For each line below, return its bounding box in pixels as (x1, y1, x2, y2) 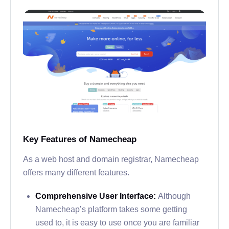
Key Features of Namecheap (23, 134, 136, 144)
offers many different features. (23, 168, 129, 176)
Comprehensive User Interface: (35, 191, 158, 200)
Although (158, 191, 191, 200)
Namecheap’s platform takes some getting (35, 204, 187, 213)
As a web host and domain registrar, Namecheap (23, 154, 199, 163)
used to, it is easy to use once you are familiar (35, 218, 199, 226)
